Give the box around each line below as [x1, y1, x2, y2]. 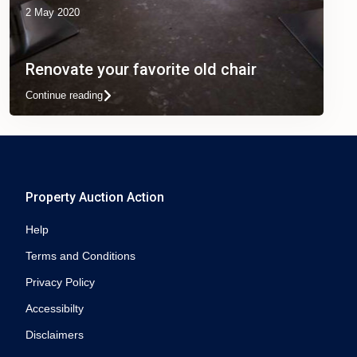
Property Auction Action [25, 190, 164, 205]
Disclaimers [25, 328, 84, 341]
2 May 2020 [25, 6, 80, 18]
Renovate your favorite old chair [25, 60, 257, 79]
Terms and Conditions [25, 249, 135, 262]
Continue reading [25, 89, 103, 101]
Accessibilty [25, 302, 84, 315]
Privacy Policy [25, 276, 95, 288]
